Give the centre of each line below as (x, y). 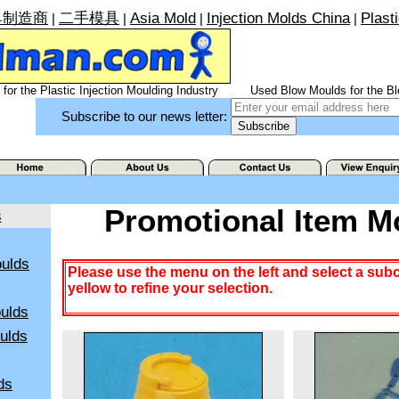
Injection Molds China (278, 18)
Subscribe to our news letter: (146, 117)
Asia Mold (163, 18)
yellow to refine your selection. (170, 289)
